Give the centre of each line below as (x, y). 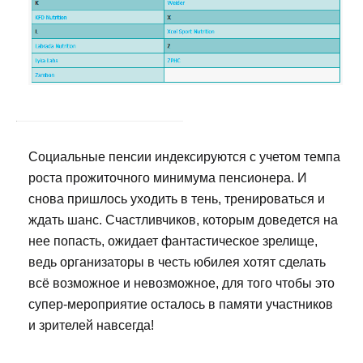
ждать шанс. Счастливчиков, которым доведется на (183, 220)
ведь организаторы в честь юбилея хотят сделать (177, 263)
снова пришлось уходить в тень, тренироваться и (177, 199)
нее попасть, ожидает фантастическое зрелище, (173, 241)
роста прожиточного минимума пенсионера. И (168, 178)
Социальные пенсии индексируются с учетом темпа (184, 157)
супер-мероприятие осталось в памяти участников (181, 305)
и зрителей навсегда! (91, 326)
